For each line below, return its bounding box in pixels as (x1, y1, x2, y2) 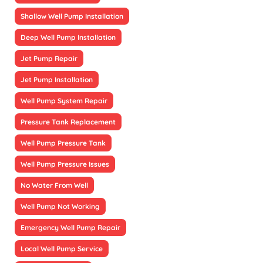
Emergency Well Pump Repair (21, 223, 120, 232)
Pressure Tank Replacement (21, 117, 116, 127)
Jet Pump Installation (21, 75, 93, 85)
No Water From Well (21, 181, 88, 190)
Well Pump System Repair (21, 96, 107, 106)
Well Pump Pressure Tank (21, 139, 106, 148)
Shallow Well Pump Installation (21, 12, 123, 21)
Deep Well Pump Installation (21, 33, 116, 42)
